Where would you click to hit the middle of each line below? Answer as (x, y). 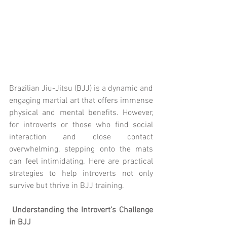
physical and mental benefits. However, (81, 113)
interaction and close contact (81, 137)
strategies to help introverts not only (81, 174)
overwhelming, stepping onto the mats (81, 149)
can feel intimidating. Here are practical (81, 161)
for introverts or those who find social (81, 125)
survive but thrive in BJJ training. (67, 186)
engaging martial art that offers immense (81, 101)
